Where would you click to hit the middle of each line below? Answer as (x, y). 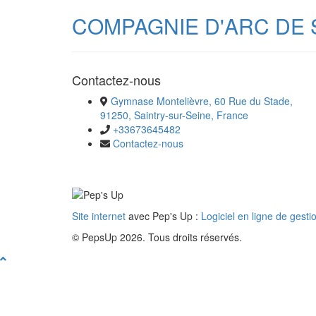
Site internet (99, 215)
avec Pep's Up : (163, 215)
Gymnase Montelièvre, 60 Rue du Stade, (202, 101)
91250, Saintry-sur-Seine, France (174, 115)
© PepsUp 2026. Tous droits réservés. (157, 237)
